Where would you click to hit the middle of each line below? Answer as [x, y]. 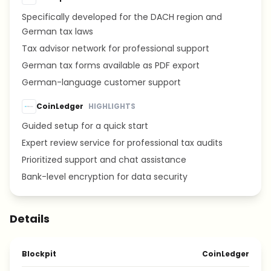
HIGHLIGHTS [112, 106]
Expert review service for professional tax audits [122, 143]
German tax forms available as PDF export [111, 65]
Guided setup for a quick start [85, 126]
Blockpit [39, 254]
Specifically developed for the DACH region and [122, 17]
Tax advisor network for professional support [116, 48]
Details [30, 219]
